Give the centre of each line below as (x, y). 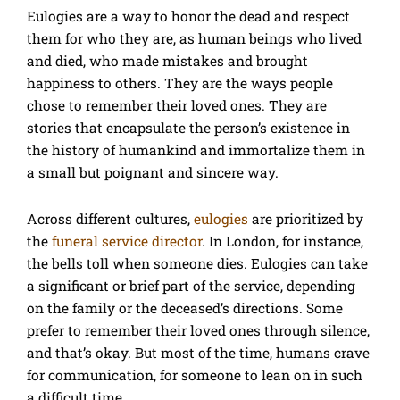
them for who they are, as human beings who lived (194, 39)
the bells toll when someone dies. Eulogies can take (197, 264)
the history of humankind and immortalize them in (196, 150)
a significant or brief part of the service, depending (191, 286)
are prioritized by (306, 219)
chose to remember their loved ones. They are (177, 106)
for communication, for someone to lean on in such (195, 375)
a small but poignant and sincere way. (153, 173)
